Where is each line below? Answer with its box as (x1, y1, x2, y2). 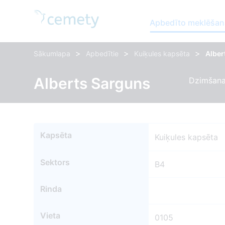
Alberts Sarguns (34, 74, 151, 92)
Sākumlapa (34, 49, 71, 58)
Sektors (40, 157, 70, 168)
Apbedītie (86, 49, 119, 58)
